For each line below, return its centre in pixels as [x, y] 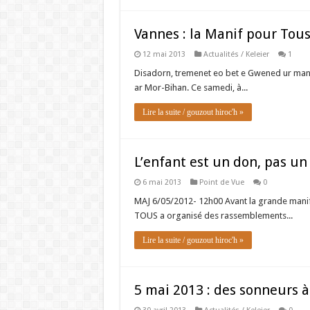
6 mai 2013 [162, 182]
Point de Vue [221, 182]
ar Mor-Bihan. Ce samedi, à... [191, 88]
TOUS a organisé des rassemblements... [213, 216]
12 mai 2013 [164, 54]
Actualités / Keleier [236, 54]
